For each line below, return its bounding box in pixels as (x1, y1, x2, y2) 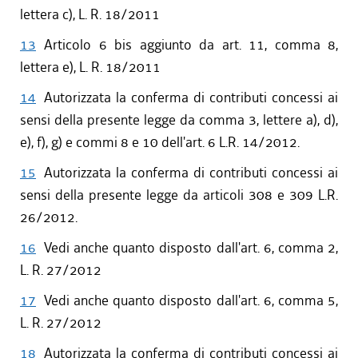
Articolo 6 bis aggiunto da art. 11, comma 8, (44, 36, 338, 54)
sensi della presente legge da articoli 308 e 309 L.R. (20, 186, 338, 205)
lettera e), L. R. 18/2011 (20, 58, 161, 77)
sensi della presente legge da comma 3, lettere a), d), (20, 111, 338, 129)
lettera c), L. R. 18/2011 (20, 6, 160, 24)
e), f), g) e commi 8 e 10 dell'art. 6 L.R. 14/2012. (20, 133, 300, 152)
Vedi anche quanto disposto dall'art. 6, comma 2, (44, 239, 338, 257)
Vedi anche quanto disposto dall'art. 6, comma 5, (44, 292, 338, 310)
